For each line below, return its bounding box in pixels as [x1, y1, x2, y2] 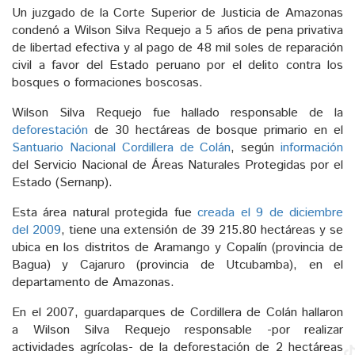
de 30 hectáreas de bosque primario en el [88, 121, 343, 140]
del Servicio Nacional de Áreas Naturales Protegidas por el [12, 156, 343, 175]
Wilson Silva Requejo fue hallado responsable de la [12, 104, 343, 123]
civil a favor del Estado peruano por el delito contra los [12, 56, 343, 75]
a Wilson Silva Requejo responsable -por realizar [12, 321, 343, 340]
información [281, 139, 344, 158]
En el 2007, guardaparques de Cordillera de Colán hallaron [12, 303, 343, 323]
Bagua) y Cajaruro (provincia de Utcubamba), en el [12, 256, 343, 275]
